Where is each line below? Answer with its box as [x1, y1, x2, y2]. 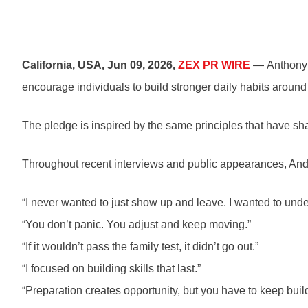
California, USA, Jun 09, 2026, [22, 59, 178, 71]
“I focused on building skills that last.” [22, 263, 201, 274]
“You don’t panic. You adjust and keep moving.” [22, 219, 251, 230]
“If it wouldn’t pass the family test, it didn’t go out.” [22, 241, 258, 252]
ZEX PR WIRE [178, 59, 250, 71]
